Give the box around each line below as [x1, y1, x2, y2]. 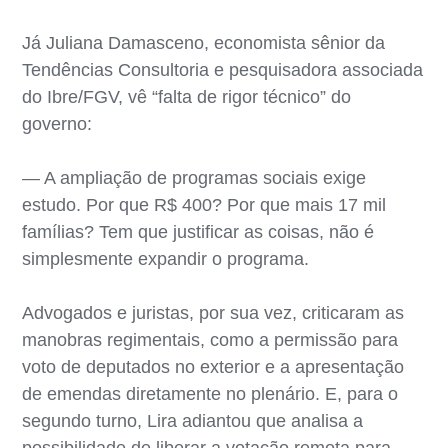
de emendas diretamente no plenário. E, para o [22, 383, 399, 404]
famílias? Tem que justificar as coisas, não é [22, 221, 375, 242]
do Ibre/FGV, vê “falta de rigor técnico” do [22, 86, 352, 107]
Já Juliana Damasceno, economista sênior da [22, 32, 386, 53]
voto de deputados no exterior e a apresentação [22, 356, 405, 377]
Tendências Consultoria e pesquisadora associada [22, 59, 424, 80]
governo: [22, 113, 93, 134]
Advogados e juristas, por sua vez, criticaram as [22, 302, 405, 323]
